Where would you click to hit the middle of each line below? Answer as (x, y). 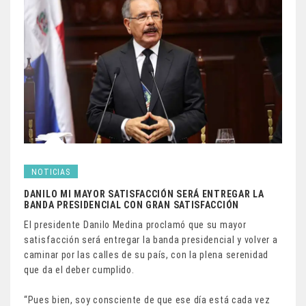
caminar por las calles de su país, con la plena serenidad (146, 254)
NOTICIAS (51, 172)
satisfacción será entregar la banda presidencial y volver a (151, 239)
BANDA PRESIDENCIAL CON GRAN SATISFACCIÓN (132, 205)
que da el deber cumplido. (79, 269)
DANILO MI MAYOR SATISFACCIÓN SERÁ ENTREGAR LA (144, 194)
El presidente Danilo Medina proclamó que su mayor (135, 224)
